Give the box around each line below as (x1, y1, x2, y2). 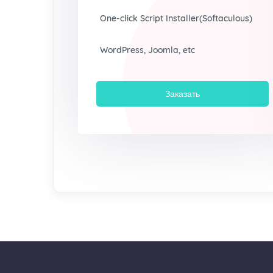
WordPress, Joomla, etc (100, 44, 195, 55)
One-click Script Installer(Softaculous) (100, 13, 252, 24)
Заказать (165, 88, 200, 99)
